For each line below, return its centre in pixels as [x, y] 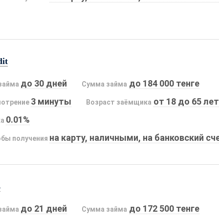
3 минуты [51, 102]
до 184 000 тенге [164, 84]
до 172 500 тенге [164, 209]
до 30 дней [44, 84]
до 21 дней [44, 209]
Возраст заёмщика [119, 102]
